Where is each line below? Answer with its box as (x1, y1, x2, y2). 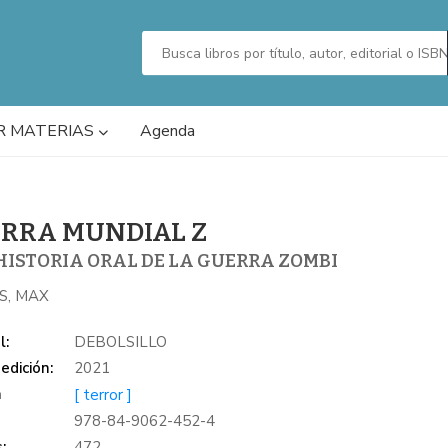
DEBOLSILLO (74, 331, 168, 352)
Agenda (140, 120, 195, 142)
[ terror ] (74, 384, 133, 405)
